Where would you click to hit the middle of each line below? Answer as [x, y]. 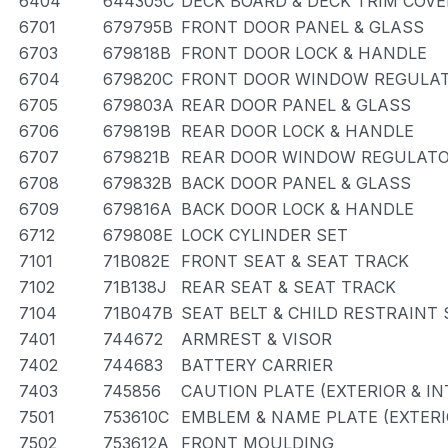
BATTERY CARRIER [257, 365]
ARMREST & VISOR [256, 339]
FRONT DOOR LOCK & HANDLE [304, 53]
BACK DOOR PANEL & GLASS [296, 183]
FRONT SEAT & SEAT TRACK [295, 261]
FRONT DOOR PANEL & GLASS [302, 27]
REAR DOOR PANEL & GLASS [296, 105]
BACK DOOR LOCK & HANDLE [297, 209]
